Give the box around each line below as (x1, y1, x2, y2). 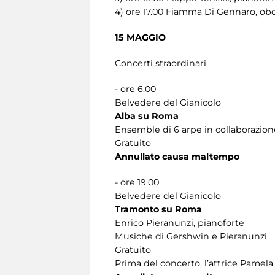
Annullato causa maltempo (115, 150, 239, 162)
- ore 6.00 (115, 83, 156, 95)
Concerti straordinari (115, 57, 206, 69)
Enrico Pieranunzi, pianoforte (115, 217, 244, 228)
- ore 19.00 (115, 176, 159, 188)
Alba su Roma (115, 110, 179, 122)
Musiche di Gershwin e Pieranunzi (115, 230, 267, 242)
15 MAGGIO (115, 31, 166, 43)
